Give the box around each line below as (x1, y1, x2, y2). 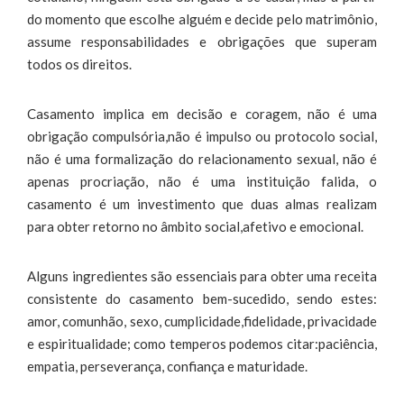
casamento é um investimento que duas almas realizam (27, 195, 377, 212)
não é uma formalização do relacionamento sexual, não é (27, 150, 377, 167)
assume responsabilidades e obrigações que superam (27, 32, 377, 50)
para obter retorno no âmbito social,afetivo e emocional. (27, 217, 363, 234)
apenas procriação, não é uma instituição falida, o (27, 172, 377, 189)
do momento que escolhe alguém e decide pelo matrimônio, (27, 10, 377, 27)
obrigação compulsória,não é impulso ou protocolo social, (27, 127, 377, 144)
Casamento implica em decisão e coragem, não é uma (27, 105, 377, 122)
